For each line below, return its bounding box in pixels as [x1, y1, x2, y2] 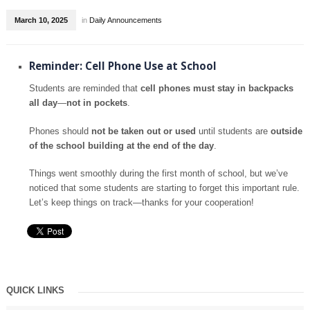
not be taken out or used [91, 125, 196, 136]
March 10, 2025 [14, 16, 68, 25]
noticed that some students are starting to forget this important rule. [28, 183, 300, 194]
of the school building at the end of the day [28, 140, 214, 151]
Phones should [28, 125, 91, 136]
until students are [195, 125, 271, 136]
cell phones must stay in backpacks [140, 83, 293, 94]
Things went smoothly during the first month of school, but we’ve [28, 168, 288, 179]
